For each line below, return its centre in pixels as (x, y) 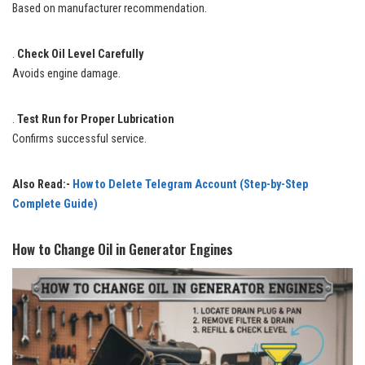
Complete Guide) (55, 204)
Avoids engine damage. (66, 73)
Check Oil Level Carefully (80, 54)
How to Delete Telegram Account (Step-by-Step (190, 184)
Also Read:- (42, 184)
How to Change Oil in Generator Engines (123, 248)
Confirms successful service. (79, 139)
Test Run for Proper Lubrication (96, 119)
